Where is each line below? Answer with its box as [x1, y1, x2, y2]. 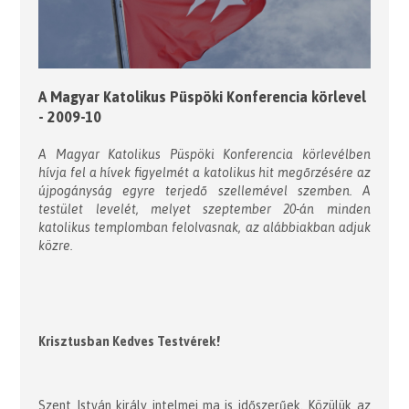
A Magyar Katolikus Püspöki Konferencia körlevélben [38, 146, 371, 162]
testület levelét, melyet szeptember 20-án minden [38, 201, 371, 216]
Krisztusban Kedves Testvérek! [38, 333, 221, 349]
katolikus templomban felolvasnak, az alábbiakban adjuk [38, 219, 371, 235]
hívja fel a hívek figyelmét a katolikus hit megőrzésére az [38, 164, 371, 180]
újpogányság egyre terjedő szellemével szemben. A [38, 183, 371, 198]
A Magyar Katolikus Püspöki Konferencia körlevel [38, 88, 367, 105]
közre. [38, 237, 74, 253]
